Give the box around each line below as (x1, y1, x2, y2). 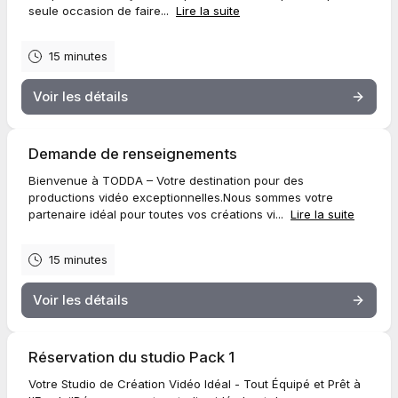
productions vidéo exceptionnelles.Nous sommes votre (28, 190, 333, 204)
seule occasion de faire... (28, 4, 172, 18)
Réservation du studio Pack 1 (28, 348, 235, 366)
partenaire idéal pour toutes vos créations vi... (28, 207, 287, 221)
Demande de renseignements (28, 145, 237, 163)
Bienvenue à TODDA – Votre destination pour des (28, 173, 304, 187)
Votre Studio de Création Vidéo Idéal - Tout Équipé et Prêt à (28, 377, 361, 391)
